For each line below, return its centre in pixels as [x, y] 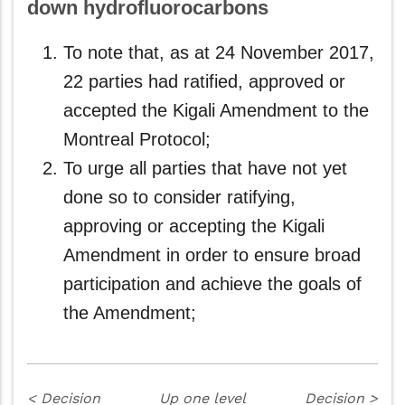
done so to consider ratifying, [179, 197]
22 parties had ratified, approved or [204, 81]
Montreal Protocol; [137, 139]
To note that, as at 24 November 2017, [219, 52]
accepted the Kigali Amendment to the [216, 110]
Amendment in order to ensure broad [212, 255]
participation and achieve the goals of [212, 284]
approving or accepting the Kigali [194, 226]
